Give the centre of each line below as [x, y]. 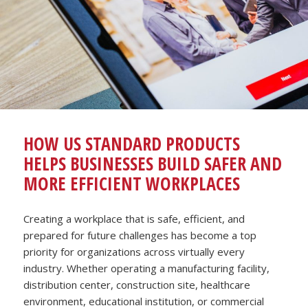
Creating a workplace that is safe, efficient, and [134, 218]
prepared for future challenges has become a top [140, 235]
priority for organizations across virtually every [134, 251]
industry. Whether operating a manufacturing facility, [147, 268]
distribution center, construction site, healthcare [137, 284]
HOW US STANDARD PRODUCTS [132, 143]
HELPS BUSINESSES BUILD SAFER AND [153, 163]
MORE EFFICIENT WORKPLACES [132, 183]
